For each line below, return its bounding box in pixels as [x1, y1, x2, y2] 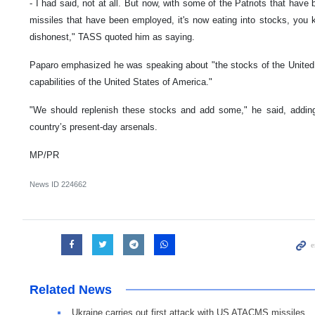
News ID [30, 179, 61, 188]
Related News [30, 282, 112, 297]
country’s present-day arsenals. [30, 121, 157, 132]
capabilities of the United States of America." [30, 76, 212, 87]
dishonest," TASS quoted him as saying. [30, 31, 195, 42]
